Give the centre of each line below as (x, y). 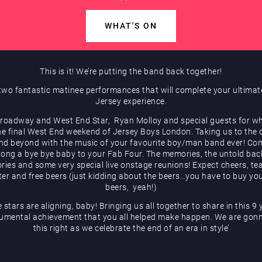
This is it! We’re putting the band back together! (131, 71)
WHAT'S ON (131, 26)
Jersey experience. (131, 101)
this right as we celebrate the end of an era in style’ (131, 228)
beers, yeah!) (131, 187)
